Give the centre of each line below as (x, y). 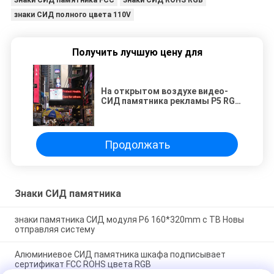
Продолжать (137, 144)
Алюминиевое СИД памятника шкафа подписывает (120, 254)
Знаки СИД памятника (68, 194)
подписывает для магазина (161, 111)
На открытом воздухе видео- (165, 91)
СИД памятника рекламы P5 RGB (171, 101)
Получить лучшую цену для (137, 53)
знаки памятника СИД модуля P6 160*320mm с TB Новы (129, 220)
